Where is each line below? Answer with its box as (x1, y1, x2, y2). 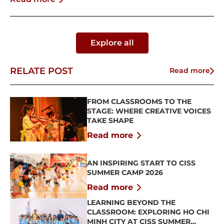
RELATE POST (10, 65, 73, 76)
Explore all (90, 37, 134, 47)
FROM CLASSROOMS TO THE (86, 96, 191, 106)
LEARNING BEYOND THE (86, 198, 175, 207)
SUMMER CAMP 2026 (86, 167, 163, 177)
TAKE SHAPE (86, 115, 133, 125)
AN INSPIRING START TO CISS (86, 158, 195, 167)
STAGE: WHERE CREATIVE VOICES (86, 106, 211, 115)
